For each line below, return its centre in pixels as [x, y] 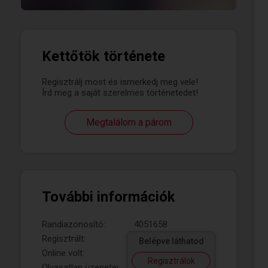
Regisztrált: [64, 239]
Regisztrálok [171, 261]
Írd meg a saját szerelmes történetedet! [120, 93]
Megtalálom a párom [129, 122]
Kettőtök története [103, 56]
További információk [109, 197]
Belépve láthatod [171, 241]
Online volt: [63, 253]
